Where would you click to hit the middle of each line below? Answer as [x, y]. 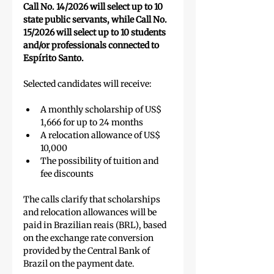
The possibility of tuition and [100, 161]
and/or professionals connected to [92, 46]
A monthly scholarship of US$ [102, 110]
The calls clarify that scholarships [93, 200]
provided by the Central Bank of [87, 251]
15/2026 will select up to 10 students [95, 33]
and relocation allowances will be [91, 213]
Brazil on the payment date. [79, 264]
